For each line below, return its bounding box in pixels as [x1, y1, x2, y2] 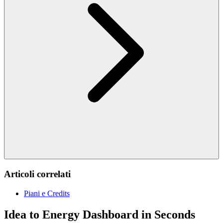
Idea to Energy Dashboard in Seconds [4, 208, 195, 221]
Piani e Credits [24, 189, 70, 198]
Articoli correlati [4, 169, 71, 180]
